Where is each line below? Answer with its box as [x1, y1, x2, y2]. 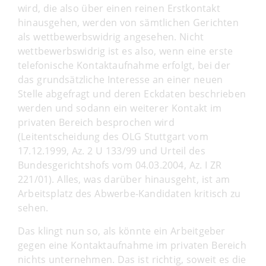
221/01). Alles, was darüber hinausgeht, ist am [18, 172, 230, 186]
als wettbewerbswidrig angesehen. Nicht [18, 30, 204, 43]
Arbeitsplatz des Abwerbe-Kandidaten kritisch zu [18, 186, 241, 200]
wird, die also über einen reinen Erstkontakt [18, 1, 220, 15]
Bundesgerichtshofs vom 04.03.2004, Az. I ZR [18, 158, 222, 172]
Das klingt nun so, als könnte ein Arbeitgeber [18, 224, 226, 237]
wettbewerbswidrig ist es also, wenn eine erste [18, 44, 233, 58]
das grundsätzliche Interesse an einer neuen [18, 72, 223, 86]
